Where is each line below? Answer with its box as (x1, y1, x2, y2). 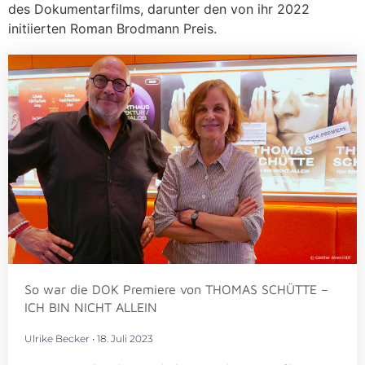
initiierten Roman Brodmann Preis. (8, 20, 217, 37)
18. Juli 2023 (95, 332, 153, 345)
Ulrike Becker (24, 332, 92, 345)
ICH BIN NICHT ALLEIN (24, 300, 157, 315)
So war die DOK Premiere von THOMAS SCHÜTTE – (24, 282, 328, 297)
